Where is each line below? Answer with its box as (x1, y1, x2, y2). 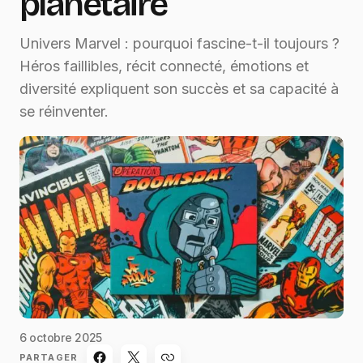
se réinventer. (19, 103, 109, 121)
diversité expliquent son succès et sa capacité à (19, 80, 339, 98)
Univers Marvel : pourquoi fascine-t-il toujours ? (19, 35, 340, 53)
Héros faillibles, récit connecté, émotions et (19, 58, 309, 75)
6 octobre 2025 (19, 331, 103, 345)
